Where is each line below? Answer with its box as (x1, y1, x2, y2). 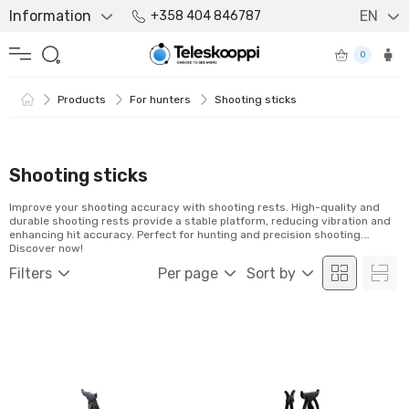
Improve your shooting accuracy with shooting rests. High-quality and (9, 201, 380, 214)
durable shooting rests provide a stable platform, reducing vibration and (9, 215, 391, 227)
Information (9, 7, 91, 25)
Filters (9, 264, 52, 282)
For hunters (130, 93, 191, 106)
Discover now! (9, 242, 83, 255)
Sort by (246, 264, 296, 282)
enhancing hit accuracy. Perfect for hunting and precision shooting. (9, 228, 363, 241)
